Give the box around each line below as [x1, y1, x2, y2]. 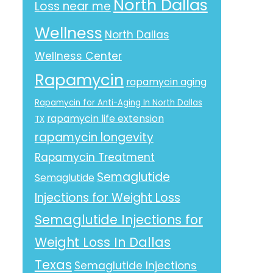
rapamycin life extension [46, 112, 164, 125]
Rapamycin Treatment [34, 150, 155, 165]
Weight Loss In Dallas [34, 233, 171, 251]
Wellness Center [34, 49, 122, 63]
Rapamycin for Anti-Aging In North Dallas [34, 97, 202, 108]
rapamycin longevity [34, 129, 154, 146]
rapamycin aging [126, 76, 207, 88]
